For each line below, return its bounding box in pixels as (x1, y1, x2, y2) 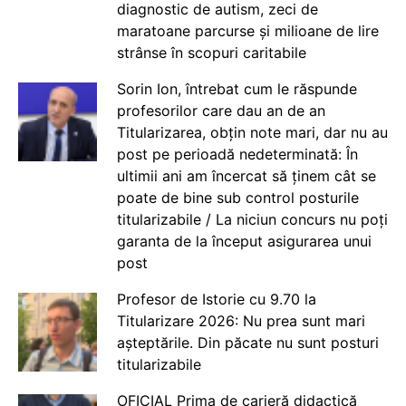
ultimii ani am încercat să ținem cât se (116, 166, 376, 185)
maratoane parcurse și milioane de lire (116, 21, 379, 40)
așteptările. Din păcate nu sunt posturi (116, 333, 379, 352)
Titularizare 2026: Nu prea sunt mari (116, 311, 365, 330)
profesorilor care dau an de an (116, 101, 325, 120)
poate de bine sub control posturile (116, 188, 359, 207)
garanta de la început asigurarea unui (116, 231, 372, 250)
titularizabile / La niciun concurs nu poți (116, 209, 388, 228)
